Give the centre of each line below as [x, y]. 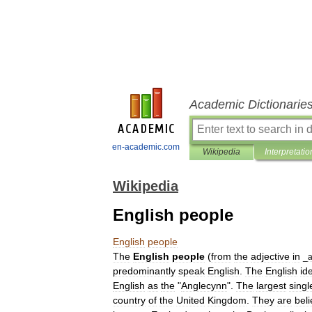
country [129, 300]
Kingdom [227, 300]
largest [271, 286]
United [190, 300]
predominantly [144, 271]
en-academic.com [146, 147]
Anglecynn [204, 286]
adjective [270, 256]
